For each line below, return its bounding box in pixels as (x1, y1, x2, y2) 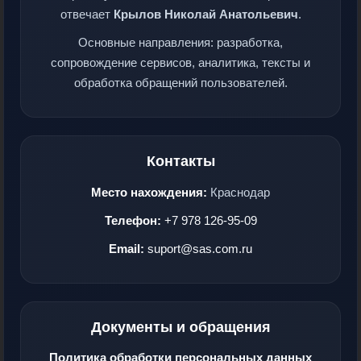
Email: (109, 241, 144, 255)
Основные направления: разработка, (78, 35, 283, 49)
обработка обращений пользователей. (73, 75, 288, 89)
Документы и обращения (90, 318, 271, 335)
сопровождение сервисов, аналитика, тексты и (51, 55, 310, 69)
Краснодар (207, 185, 270, 199)
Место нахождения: (91, 185, 207, 199)
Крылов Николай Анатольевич (113, 6, 298, 21)
